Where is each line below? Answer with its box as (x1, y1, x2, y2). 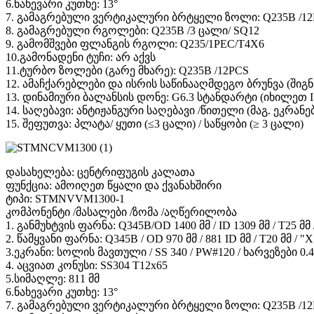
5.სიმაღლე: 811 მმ (6, 273, 100, 285)
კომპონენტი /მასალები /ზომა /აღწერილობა (6, 206, 237, 219)
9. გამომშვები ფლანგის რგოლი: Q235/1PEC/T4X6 (6, 38, 264, 50)
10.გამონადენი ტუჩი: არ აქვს (6, 51, 156, 64)
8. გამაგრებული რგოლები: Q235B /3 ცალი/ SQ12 (6, 25, 259, 37)
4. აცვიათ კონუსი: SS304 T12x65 (6, 259, 168, 272)
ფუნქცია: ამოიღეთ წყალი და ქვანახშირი (6, 179, 221, 192)
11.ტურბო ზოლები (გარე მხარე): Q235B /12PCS (6, 64, 249, 77)
